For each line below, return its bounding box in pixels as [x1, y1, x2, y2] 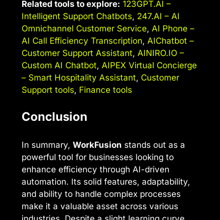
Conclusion [22, 109, 87, 124]
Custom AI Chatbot [22, 60, 97, 71]
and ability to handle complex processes [22, 189, 181, 199]
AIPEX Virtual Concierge [102, 60, 197, 71]
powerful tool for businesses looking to [22, 152, 174, 162]
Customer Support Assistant [22, 48, 133, 58]
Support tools [22, 85, 74, 95]
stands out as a [122, 139, 185, 150]
